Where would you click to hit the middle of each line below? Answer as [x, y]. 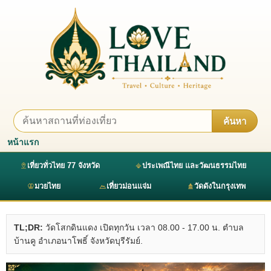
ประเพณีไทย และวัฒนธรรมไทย [194, 165]
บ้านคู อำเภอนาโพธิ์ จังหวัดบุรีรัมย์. [78, 240]
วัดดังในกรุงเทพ [220, 186]
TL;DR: [28, 227]
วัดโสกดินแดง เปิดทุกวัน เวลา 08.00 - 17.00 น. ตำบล [143, 227]
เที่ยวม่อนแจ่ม [129, 186]
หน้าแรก [23, 142]
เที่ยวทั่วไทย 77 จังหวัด [63, 165]
